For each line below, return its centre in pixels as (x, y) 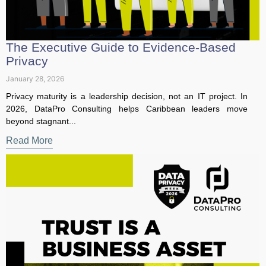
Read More (29, 92)
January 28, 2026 (35, 30)
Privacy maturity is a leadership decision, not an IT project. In (122, 48)
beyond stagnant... (41, 73)
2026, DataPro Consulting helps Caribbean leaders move (122, 60)
